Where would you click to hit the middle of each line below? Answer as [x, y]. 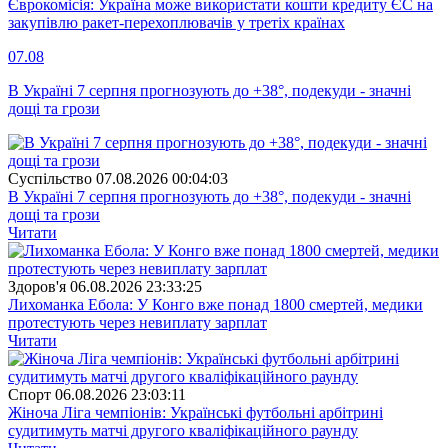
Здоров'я [37, 286]
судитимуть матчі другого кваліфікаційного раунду [183, 430]
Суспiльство [50, 178]
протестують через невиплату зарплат [137, 322]
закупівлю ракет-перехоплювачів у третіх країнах [176, 22]
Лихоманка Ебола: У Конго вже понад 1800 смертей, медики [215, 304]
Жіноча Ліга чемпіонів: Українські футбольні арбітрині [195, 412]
